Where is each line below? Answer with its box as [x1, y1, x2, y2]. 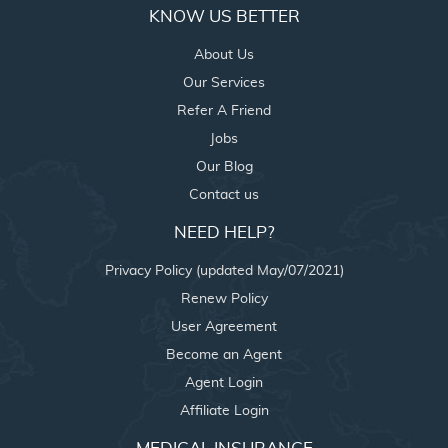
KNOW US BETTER [148, 7, 300, 25]
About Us [194, 47, 254, 62]
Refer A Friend [177, 103, 271, 118]
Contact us [189, 187, 259, 202]
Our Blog [195, 159, 253, 174]
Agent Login [185, 375, 263, 390]
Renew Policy [180, 291, 268, 306]
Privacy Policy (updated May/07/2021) [104, 263, 344, 278]
